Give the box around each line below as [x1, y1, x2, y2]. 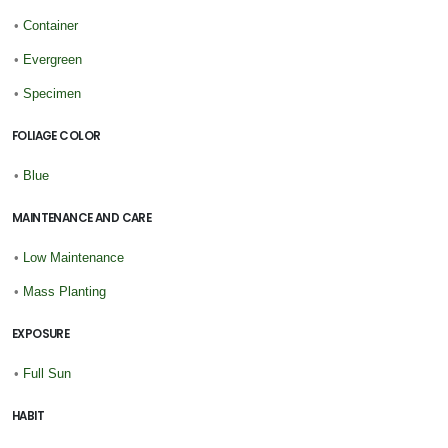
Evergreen [23, 52, 82, 68]
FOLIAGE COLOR [12, 128, 101, 145]
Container [23, 18, 78, 34]
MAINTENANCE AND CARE [12, 210, 152, 227]
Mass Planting [23, 284, 106, 300]
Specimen [23, 86, 81, 102]
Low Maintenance [23, 250, 124, 266]
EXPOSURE [12, 326, 70, 343]
